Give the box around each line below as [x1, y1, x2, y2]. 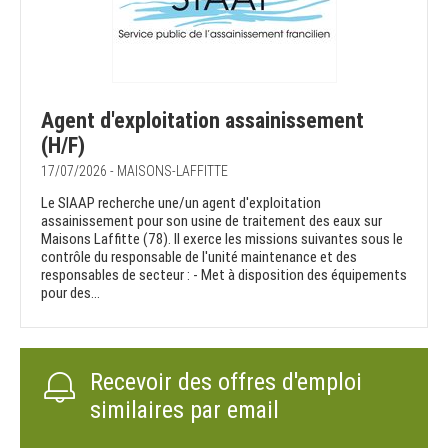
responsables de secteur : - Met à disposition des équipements [41, 266, 407, 285]
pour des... [41, 284, 100, 303]
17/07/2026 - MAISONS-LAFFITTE [41, 163, 228, 180]
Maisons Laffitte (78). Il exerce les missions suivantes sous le [41, 230, 403, 249]
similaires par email [90, 396, 279, 425]
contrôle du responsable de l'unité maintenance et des [41, 248, 357, 267]
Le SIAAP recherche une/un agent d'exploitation [41, 194, 321, 213]
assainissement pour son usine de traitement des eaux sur [41, 212, 382, 231]
